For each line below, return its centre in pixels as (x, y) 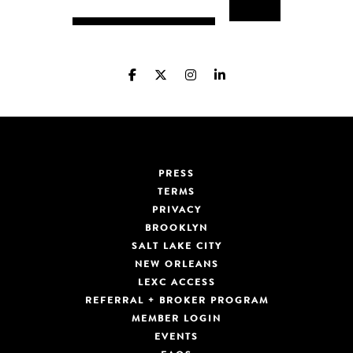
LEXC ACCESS (176, 283)
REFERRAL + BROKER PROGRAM (176, 301)
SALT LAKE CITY (176, 247)
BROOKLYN (176, 229)
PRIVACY (176, 211)
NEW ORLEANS (176, 265)
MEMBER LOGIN (176, 320)
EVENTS (176, 338)
